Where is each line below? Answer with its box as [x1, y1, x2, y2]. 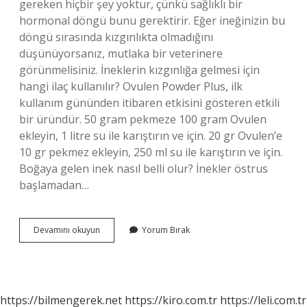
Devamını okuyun [34, 224, 100, 236]
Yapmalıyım [99, 273, 145, 284]
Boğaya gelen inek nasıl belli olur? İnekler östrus [19, 161, 268, 176]
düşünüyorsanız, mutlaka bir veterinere [19, 46, 223, 61]
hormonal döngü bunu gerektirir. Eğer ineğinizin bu [19, 13, 285, 28]
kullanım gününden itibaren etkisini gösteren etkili [19, 95, 280, 110]
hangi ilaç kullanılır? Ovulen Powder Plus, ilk [19, 79, 243, 94]
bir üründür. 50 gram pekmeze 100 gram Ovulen [19, 112, 267, 127]
